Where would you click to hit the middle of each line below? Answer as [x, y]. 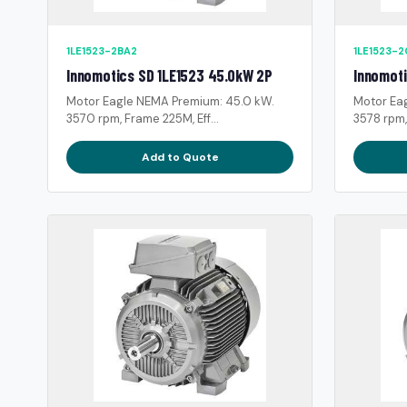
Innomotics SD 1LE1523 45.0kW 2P [169, 75]
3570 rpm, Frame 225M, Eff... [143, 118]
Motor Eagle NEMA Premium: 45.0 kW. [170, 101]
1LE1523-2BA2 [102, 50]
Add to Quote [180, 157]
